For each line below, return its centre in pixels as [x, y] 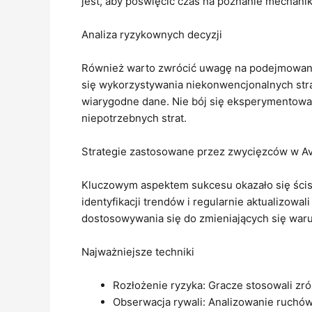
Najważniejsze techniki [138, 252]
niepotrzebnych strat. [134, 118]
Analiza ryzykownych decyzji [152, 34]
